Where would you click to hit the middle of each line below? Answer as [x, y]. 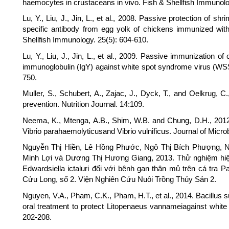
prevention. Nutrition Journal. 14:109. [83, 104]
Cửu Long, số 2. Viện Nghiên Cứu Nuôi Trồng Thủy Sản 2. [119, 179]
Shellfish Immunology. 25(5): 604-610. [85, 40]
